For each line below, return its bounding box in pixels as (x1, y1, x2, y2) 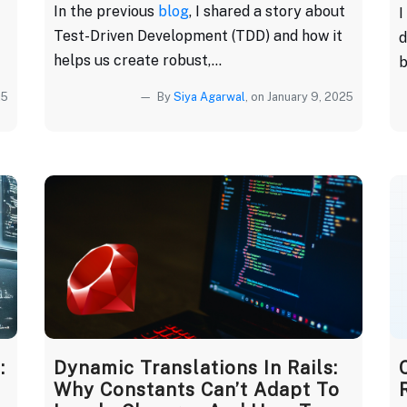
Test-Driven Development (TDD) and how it (54, 26, 342, 45)
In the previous (54, 2, 158, 20)
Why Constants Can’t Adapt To (54, 378, 340, 401)
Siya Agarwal (174, 89, 245, 104)
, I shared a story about (189, 2, 345, 20)
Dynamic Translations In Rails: (54, 356, 338, 379)
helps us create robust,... (54, 51, 222, 69)
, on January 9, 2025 (245, 89, 353, 104)
